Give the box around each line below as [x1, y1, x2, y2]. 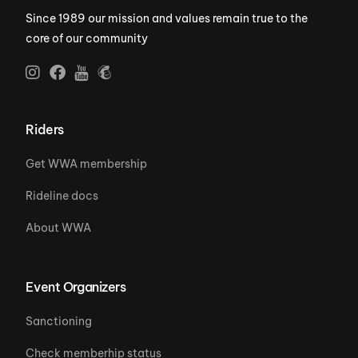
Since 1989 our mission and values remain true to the [26, 10, 308, 26]
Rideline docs [26, 188, 99, 203]
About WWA [26, 220, 92, 235]
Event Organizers [26, 278, 126, 295]
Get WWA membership [26, 156, 148, 171]
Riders [26, 121, 64, 137]
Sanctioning [26, 313, 93, 328]
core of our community [26, 30, 149, 46]
